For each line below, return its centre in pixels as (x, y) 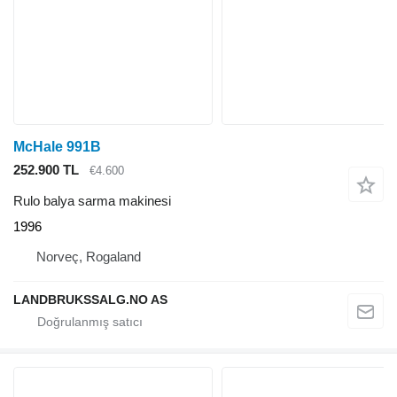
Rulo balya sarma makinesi (92, 200)
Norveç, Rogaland (89, 256)
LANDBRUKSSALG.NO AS (90, 299)
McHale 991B (57, 147)
